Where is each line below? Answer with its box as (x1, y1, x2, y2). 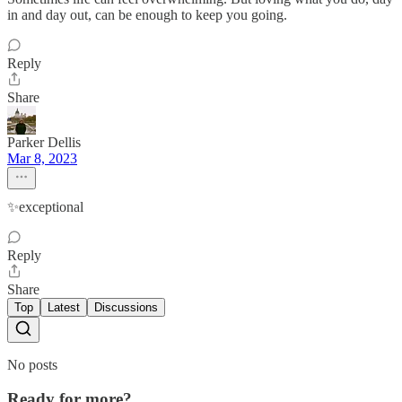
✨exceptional (7, 198, 83, 214)
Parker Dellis (7, 134, 81, 150)
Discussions (94, 300, 158, 314)
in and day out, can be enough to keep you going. (7, 6, 287, 22)
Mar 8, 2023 (7, 150, 77, 166)
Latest (48, 300, 80, 314)
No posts (7, 356, 57, 372)
